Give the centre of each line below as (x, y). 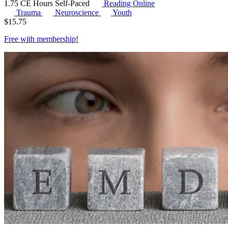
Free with (20, 39)
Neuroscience (78, 12)
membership (56, 39)
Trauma (30, 12)
